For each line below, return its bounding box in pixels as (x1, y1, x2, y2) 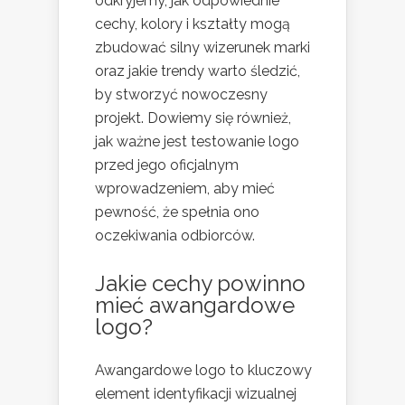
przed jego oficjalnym (95, 155, 239, 174)
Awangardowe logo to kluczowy (95, 361, 312, 379)
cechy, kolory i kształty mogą (95, 14, 290, 33)
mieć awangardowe (95, 291, 295, 318)
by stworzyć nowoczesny (95, 85, 268, 103)
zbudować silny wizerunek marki (95, 38, 310, 56)
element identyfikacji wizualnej (95, 384, 297, 402)
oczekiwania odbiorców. (95, 226, 255, 244)
